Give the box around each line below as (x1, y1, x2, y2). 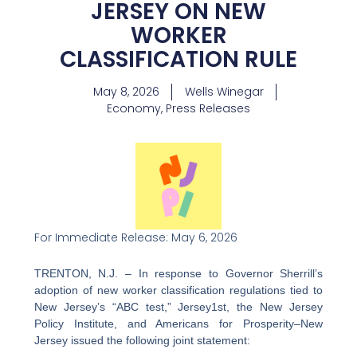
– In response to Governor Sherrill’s (118, 267, 324, 280)
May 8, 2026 (92, 83, 159, 100)
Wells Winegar (184, 83, 264, 100)
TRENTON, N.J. (33, 267, 119, 280)
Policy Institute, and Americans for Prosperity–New (33, 317, 324, 331)
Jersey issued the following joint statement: (33, 334, 250, 347)
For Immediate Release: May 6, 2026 (33, 229, 237, 245)
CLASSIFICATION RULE (60, 43, 297, 75)
